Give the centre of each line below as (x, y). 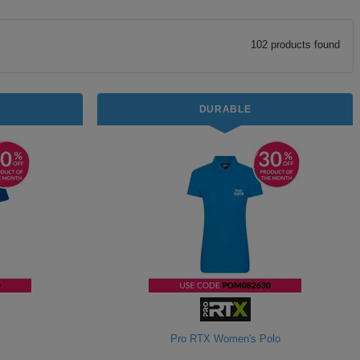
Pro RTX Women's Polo (225, 339)
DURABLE (225, 109)
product (286, 45)
